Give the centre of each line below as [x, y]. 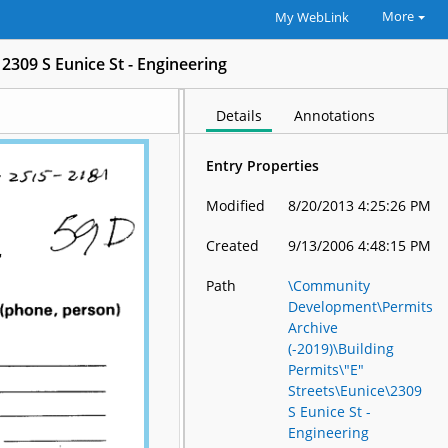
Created [233, 245]
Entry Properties [263, 165]
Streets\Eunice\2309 [355, 390]
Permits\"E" [326, 369]
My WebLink [311, 17]
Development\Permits [361, 306]
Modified [236, 205]
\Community [329, 285]
